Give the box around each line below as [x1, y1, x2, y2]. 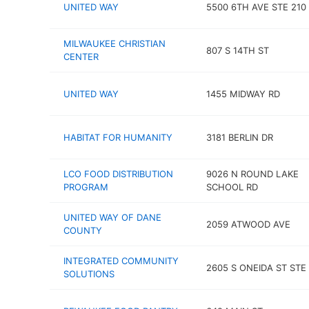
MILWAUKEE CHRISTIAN [63, 38, 166, 49]
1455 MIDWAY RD [206, 88, 280, 99]
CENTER [63, 51, 99, 62]
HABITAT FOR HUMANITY [63, 131, 172, 143]
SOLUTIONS [63, 268, 114, 279]
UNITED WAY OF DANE [63, 212, 161, 223]
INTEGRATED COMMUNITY [63, 255, 179, 266]
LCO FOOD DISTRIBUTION [63, 168, 173, 179]
